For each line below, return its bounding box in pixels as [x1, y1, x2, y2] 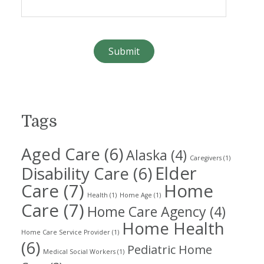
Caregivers [190, 154, 222, 162]
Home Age [120, 191, 153, 199]
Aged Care [21, 143, 101, 165]
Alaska [126, 146, 168, 164]
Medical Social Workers [43, 247, 116, 256]
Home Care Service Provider [21, 228, 111, 236]
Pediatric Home [127, 242, 213, 258]
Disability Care [21, 162, 130, 184]
